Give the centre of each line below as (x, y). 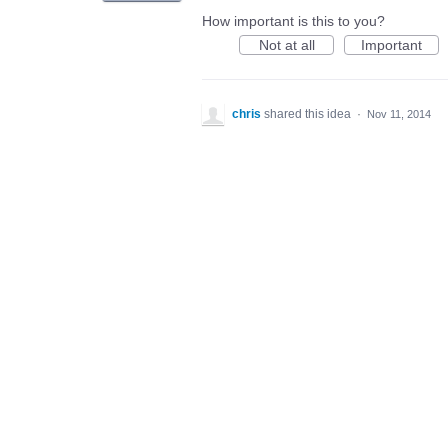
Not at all (286, 44)
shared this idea (309, 113)
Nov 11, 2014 (399, 113)
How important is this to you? (293, 20)
